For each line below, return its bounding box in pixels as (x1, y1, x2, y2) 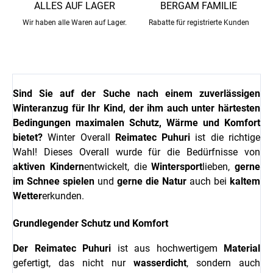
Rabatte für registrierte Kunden (148, 18, 249, 27)
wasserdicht (133, 257, 186, 269)
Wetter (13, 190, 42, 202)
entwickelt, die (83, 161, 152, 173)
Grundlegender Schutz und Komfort (13, 218, 168, 230)
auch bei (186, 175, 230, 188)
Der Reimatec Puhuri (13, 243, 111, 255)
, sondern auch (186, 257, 260, 269)
